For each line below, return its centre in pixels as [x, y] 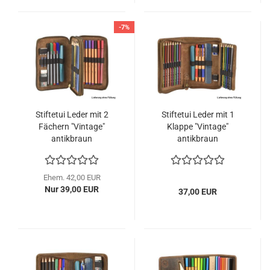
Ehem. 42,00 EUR [72, 177]
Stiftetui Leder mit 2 [72, 114]
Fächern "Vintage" [72, 126]
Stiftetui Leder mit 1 [198, 114]
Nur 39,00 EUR [72, 189]
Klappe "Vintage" [198, 126]
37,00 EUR [198, 191]
